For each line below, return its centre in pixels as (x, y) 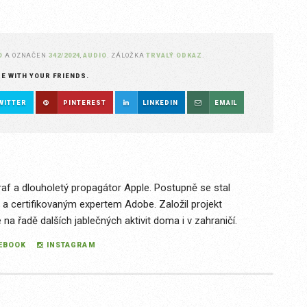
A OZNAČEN (27, 56)
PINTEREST (85, 103)
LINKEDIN (160, 103)
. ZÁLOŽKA (127, 56)
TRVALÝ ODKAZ (174, 56)
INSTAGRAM (71, 245)
